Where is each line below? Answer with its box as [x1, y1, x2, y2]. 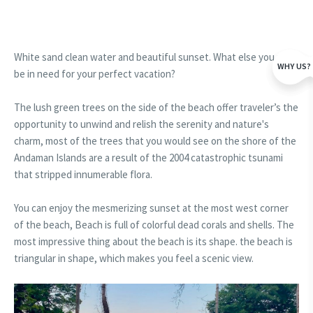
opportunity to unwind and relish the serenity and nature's [14, 117, 269, 131]
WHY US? [277, 60, 311, 71]
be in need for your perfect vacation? [14, 67, 175, 80]
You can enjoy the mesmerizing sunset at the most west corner [14, 201, 289, 214]
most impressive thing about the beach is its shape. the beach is [14, 235, 293, 248]
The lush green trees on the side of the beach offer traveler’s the [14, 101, 298, 114]
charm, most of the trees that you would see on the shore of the [14, 134, 296, 147]
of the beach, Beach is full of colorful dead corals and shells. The [14, 218, 294, 231]
